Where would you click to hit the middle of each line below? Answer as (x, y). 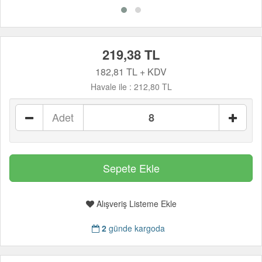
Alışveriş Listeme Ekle (135, 204)
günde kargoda (135, 228)
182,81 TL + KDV (131, 72)
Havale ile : (112, 87)
